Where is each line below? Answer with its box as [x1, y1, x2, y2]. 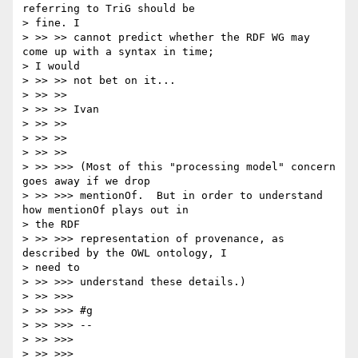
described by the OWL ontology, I [22, 247, 227, 260]
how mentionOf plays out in [22, 204, 189, 217]
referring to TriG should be [22, 2, 195, 15]
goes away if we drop [22, 175, 150, 188]
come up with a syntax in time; [22, 46, 214, 58]
